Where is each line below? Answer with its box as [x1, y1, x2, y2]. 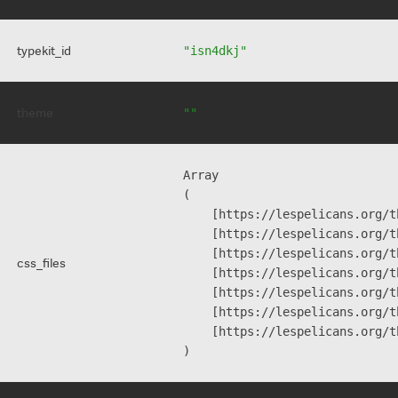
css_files [16, 255, 66, 272]
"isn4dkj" [182, 44, 247, 59]
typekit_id [16, 43, 71, 60]
